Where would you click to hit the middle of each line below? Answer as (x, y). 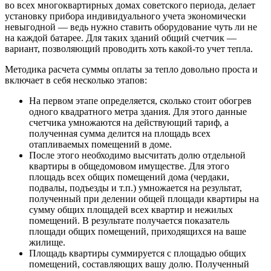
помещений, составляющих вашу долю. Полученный (139, 264)
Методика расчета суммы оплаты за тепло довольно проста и (131, 70)
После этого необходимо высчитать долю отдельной (137, 155)
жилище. (47, 243)
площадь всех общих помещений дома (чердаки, (129, 177)
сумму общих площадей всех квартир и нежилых (131, 210)
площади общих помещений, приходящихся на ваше (138, 232)
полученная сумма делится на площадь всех (120, 134)
